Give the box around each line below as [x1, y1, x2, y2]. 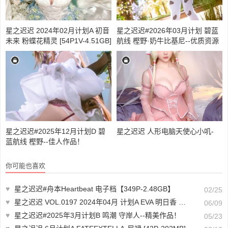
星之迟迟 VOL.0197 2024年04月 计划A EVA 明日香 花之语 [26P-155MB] [14, 198, 179, 207]
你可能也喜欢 [6, 162, 45, 170]
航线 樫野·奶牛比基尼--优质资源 [117, 36, 219, 45]
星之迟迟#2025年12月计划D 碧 [6, 127, 105, 136]
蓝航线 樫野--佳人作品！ [6, 137, 84, 146]
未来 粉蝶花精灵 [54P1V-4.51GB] [6, 36, 111, 45]
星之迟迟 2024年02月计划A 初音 [6, 26, 109, 35]
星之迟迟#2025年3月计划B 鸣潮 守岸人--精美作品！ [14, 211, 181, 220]
